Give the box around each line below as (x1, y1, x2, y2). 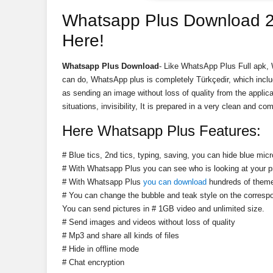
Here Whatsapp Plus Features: (62, 122, 261, 139)
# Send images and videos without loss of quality (62, 218, 235, 227)
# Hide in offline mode (62, 244, 139, 253)
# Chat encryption (62, 258, 124, 267)
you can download (143, 177, 209, 186)
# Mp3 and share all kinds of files (62, 231, 179, 240)
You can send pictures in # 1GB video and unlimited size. (62, 204, 264, 213)
